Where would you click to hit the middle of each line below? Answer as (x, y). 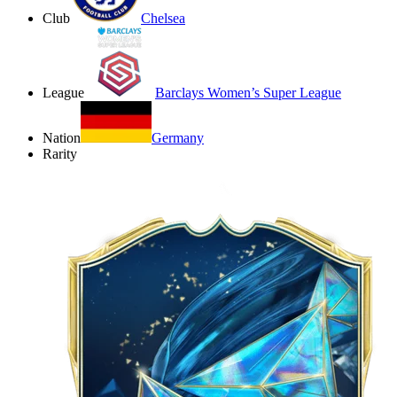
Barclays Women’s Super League (248, 92)
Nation (62, 137)
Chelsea (163, 18)
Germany (178, 137)
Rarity (60, 153)
